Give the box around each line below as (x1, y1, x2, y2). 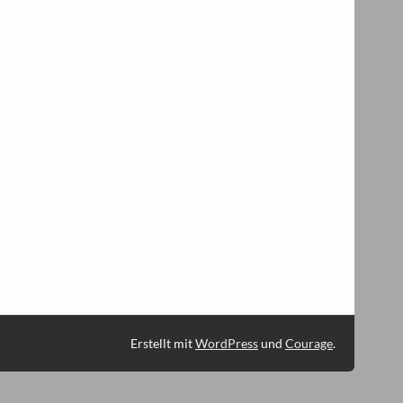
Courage (284, 335, 333, 351)
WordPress (194, 335, 258, 351)
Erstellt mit (130, 335, 195, 351)
